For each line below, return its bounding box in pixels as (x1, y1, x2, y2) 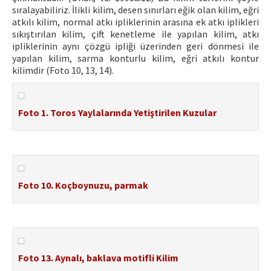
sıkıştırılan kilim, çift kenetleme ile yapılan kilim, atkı (12, 28, 259, 40)
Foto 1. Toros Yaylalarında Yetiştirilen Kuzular (18, 106, 217, 119)
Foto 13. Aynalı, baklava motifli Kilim (18, 252, 178, 264)
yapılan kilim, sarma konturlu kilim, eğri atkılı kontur (12, 52, 259, 64)
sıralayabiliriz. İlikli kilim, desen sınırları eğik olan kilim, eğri (12, 4, 259, 16)
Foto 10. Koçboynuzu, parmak (18, 179, 148, 191)
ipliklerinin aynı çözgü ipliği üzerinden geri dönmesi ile (12, 40, 259, 52)
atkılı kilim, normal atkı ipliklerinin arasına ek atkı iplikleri (12, 16, 259, 28)
